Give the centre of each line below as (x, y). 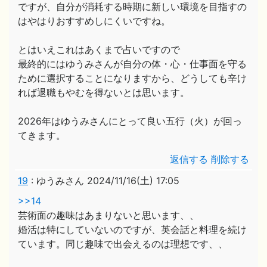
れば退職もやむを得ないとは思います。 (104, 92)
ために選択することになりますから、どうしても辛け (132, 78)
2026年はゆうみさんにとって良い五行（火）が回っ (130, 121)
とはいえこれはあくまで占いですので (99, 49)
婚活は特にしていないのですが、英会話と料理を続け (132, 229)
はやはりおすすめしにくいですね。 (94, 21)
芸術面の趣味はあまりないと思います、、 (108, 215)
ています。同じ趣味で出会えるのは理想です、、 (123, 244)
